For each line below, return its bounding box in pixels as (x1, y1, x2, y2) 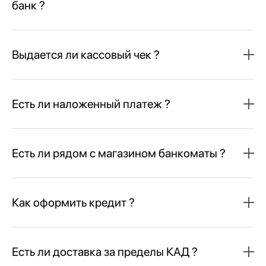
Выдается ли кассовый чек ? (12, 47, 160, 62)
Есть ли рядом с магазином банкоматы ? (12, 145, 226, 160)
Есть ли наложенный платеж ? (12, 96, 170, 111)
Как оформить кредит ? (12, 195, 135, 210)
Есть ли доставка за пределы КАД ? (12, 244, 198, 259)
